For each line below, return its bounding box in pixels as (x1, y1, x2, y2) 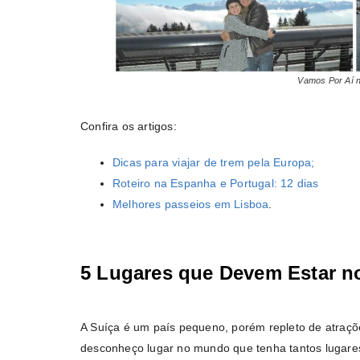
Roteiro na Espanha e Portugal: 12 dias (112, 177, 319, 190)
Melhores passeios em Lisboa (112, 198, 269, 211)
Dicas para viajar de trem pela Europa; (112, 156, 315, 169)
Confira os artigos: (80, 120, 177, 133)
